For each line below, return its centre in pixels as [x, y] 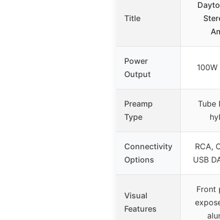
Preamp [138, 104]
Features [140, 209]
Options [139, 160]
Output [137, 74]
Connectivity [148, 147]
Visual [136, 196]
